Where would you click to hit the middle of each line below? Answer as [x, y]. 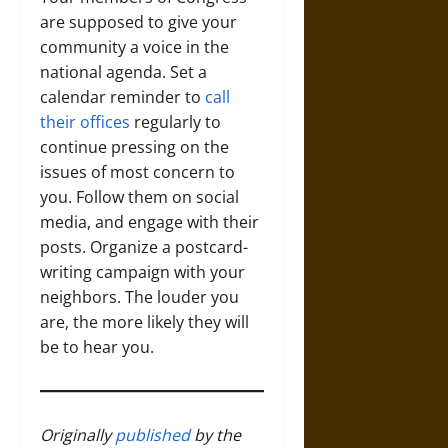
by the [215, 435]
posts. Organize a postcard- [144, 247]
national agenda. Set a [123, 72]
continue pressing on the [134, 147]
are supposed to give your [138, 22]
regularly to [175, 122]
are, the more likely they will [144, 322]
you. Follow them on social [139, 197]
